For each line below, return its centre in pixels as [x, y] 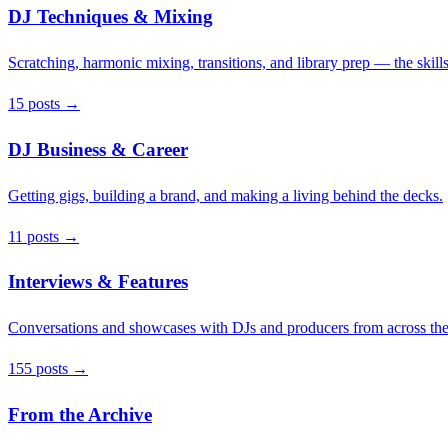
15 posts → [44, 104]
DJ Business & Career [98, 149]
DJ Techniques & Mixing [110, 17]
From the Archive [80, 414]
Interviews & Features [98, 282]
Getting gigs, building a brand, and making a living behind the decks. [225, 195]
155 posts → [48, 369]
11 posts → [43, 236]
